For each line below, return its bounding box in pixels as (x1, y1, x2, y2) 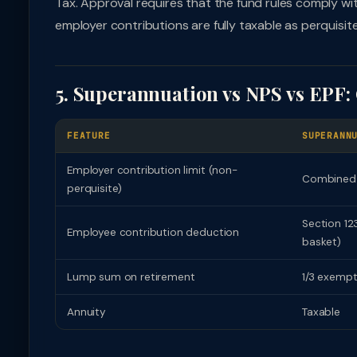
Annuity (67, 305, 106, 319)
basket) (302, 235, 341, 249)
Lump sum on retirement (67, 270, 195, 284)
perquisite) (67, 182, 123, 195)
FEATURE (67, 130, 111, 141)
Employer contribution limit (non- (67, 163, 237, 177)
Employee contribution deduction (67, 226, 240, 239)
